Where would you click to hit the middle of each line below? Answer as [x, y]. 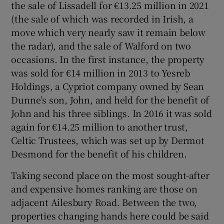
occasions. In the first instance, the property [108, 59]
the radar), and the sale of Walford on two [101, 46]
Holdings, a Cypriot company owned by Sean [108, 86]
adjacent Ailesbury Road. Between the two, [104, 202]
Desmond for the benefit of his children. [99, 154]
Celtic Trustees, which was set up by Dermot [108, 140]
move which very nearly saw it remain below [108, 32]
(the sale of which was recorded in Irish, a [102, 19]
